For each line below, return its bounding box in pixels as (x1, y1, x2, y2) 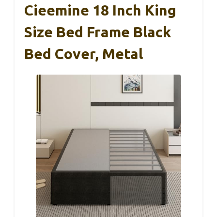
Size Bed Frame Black (24, 24, 171, 41)
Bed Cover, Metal (24, 46, 143, 62)
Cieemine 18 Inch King (24, 2, 176, 19)
